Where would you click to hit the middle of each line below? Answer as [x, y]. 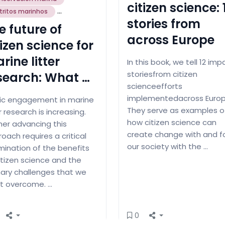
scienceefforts [155, 86]
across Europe [171, 40]
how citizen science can [172, 123]
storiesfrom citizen [162, 74]
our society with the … [167, 147]
